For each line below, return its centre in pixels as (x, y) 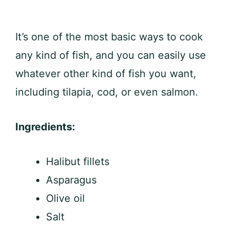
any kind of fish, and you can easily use (111, 55)
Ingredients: (45, 127)
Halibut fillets (78, 162)
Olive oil (65, 199)
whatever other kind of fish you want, (106, 74)
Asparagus (71, 180)
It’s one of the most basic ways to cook (109, 37)
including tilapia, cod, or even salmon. (107, 92)
